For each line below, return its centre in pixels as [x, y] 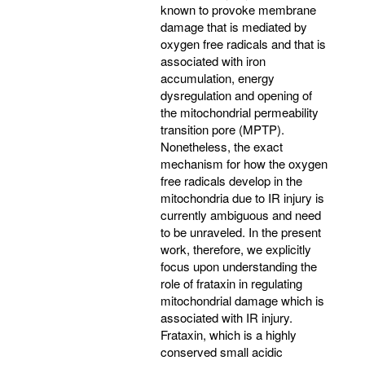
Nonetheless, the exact [222, 146]
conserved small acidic [222, 351]
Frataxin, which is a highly [229, 334]
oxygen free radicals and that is [243, 43]
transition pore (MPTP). [222, 129]
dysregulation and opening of [236, 95]
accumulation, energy [218, 77]
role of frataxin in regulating [231, 283]
